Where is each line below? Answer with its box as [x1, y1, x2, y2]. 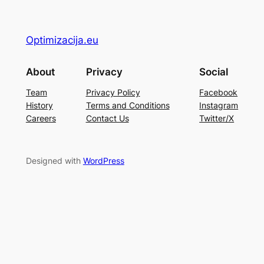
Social [199, 65, 229, 78]
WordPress [82, 156, 124, 166]
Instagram [199, 100, 239, 110]
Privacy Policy [85, 87, 140, 97]
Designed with [25, 156, 83, 166]
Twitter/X [199, 113, 235, 123]
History [25, 100, 53, 110]
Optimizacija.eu [25, 34, 98, 47]
